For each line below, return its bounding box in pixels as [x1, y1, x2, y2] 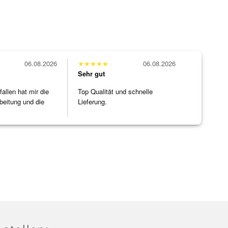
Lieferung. [78, 97, 107, 107]
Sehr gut [78, 69, 105, 79]
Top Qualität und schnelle [78, 87, 153, 97]
